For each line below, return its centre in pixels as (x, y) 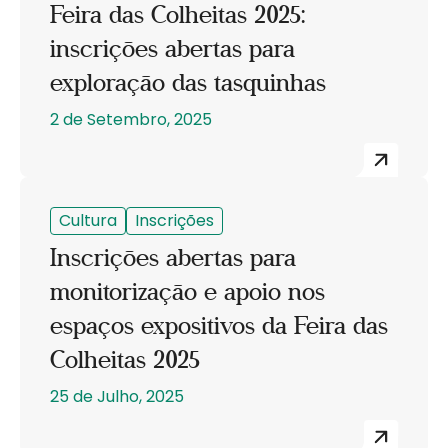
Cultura (88, 220)
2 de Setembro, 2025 (131, 119)
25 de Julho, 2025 (117, 396)
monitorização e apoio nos (187, 291)
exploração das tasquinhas (188, 82)
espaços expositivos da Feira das (219, 325)
